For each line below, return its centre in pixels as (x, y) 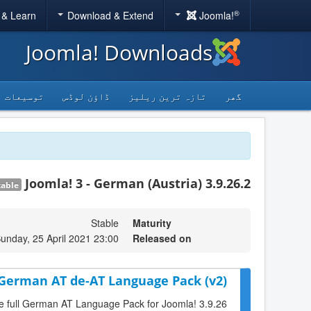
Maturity (152, 223)
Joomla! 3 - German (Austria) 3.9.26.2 (138, 183)
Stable (105, 223)
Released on (162, 238)
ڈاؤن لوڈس (86, 96)
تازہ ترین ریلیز (167, 96)
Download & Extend (110, 15)
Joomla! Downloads (119, 52)
